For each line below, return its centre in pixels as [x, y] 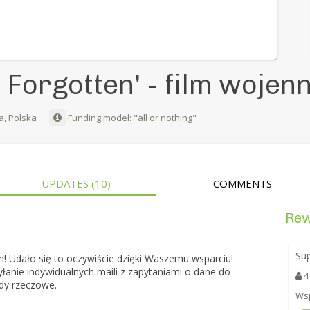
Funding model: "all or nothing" [131, 118]
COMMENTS [242, 184]
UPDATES [67, 184]
